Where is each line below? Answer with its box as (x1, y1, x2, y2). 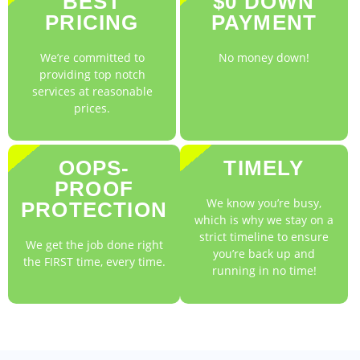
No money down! (219, 49, 309, 65)
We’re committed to (39, 49, 145, 65)
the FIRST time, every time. (22, 254, 166, 270)
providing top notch (39, 66, 145, 82)
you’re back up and (213, 246, 315, 262)
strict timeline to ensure (199, 229, 329, 245)
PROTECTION (21, 198, 167, 223)
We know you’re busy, (207, 195, 321, 211)
